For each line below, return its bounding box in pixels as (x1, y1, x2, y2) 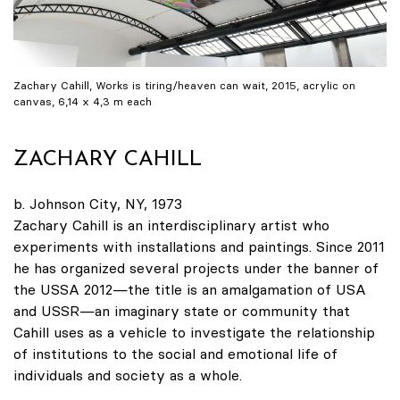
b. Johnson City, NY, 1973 (13, 194, 182, 212)
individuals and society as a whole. (13, 365, 242, 384)
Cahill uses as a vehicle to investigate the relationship (13, 322, 375, 341)
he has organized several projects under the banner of (13, 258, 379, 277)
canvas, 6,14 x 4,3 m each (13, 94, 152, 108)
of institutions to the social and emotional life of (13, 344, 337, 362)
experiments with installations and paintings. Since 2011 (13, 237, 385, 255)
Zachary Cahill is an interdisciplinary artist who (13, 215, 329, 234)
